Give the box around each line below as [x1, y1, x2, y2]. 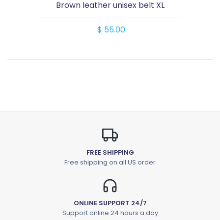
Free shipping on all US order [64, 158, 156, 167]
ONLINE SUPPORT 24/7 [73, 198, 147, 208]
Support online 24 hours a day [62, 208, 158, 218]
